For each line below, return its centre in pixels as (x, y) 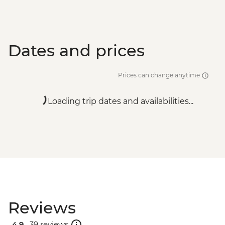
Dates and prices (76, 51)
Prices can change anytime (160, 75)
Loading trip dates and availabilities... (121, 101)
